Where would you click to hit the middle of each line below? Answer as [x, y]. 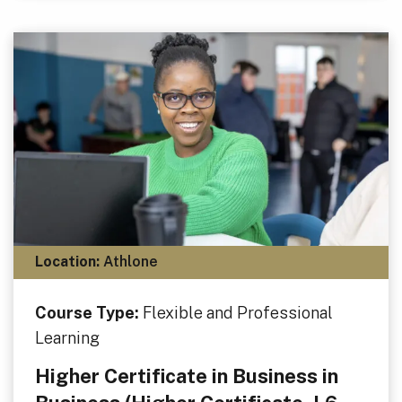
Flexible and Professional [237, 312]
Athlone [128, 262]
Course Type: [88, 312]
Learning [67, 337]
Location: [67, 262]
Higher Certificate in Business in [186, 376]
